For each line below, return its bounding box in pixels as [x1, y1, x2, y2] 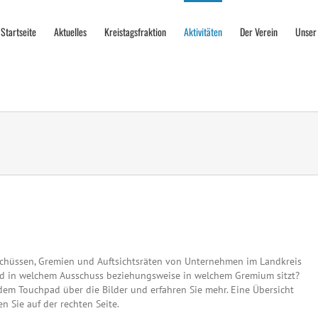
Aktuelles [54, 23, 87, 39]
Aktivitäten [184, 23, 222, 39]
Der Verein [240, 23, 278, 39]
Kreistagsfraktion [104, 23, 166, 39]
